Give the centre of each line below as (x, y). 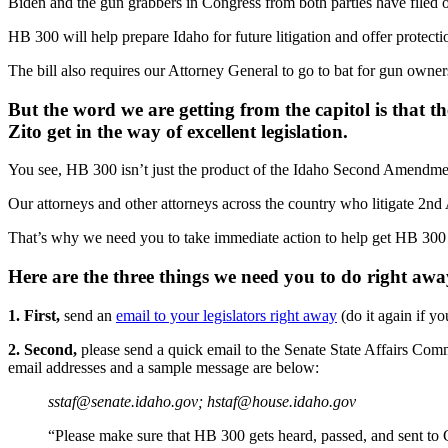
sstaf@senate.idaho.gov (123, 401)
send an (88, 315)
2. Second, (42, 349)
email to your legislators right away (226, 315)
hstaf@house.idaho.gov (281, 401)
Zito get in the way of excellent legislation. (178, 131)
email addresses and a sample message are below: (163, 367)
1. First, (34, 315)
